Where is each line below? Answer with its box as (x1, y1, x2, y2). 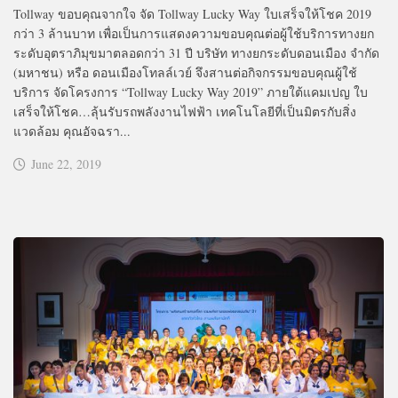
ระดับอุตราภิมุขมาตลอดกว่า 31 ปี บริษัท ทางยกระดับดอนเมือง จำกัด (13, 44, 379, 61)
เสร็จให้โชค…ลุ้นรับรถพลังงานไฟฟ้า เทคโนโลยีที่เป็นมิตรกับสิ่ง (13, 102, 356, 120)
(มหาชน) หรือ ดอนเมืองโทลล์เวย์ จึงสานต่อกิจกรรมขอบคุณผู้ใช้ (13, 63, 357, 81)
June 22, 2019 (31, 155, 101, 172)
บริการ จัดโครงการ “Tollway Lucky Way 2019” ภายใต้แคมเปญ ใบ (13, 83, 368, 100)
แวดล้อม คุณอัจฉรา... (13, 122, 131, 139)
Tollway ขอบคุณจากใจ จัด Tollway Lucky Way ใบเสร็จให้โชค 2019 (13, 4, 371, 22)
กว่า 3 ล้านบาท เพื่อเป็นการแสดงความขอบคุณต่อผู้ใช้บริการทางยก (13, 24, 374, 42)
